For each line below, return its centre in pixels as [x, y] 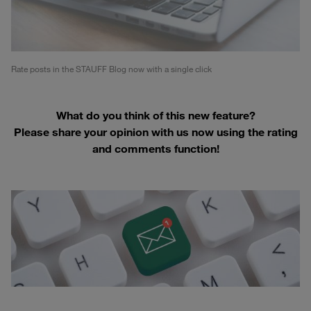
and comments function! [155, 148]
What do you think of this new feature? [155, 115]
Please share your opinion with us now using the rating [155, 132]
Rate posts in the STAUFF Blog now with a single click [111, 68]
